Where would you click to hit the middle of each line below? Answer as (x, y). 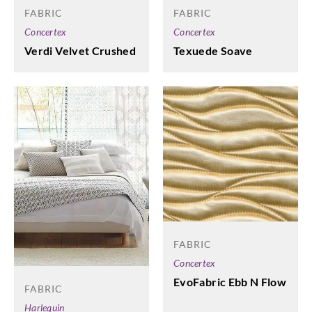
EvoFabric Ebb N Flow (230, 282)
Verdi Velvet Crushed (80, 51)
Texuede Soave (213, 51)
